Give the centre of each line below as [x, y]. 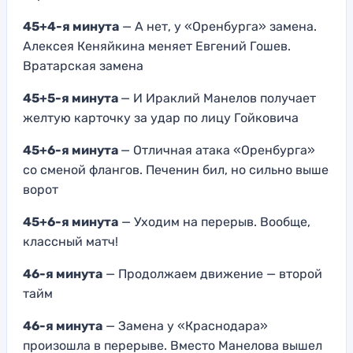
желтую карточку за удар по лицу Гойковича [161, 117]
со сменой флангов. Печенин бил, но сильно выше [176, 169]
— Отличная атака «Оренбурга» [218, 150]
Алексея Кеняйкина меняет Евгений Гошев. [157, 46]
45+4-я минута [71, 26]
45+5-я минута [72, 98]
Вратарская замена [83, 65]
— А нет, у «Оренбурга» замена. [218, 26]
